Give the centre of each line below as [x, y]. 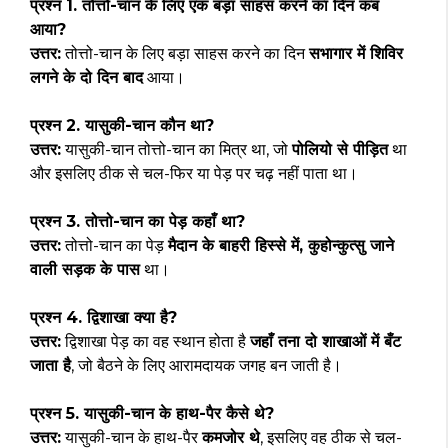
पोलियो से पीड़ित [340, 150]
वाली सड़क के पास [85, 270]
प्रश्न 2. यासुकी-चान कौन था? [122, 126]
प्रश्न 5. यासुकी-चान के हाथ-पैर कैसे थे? [152, 414]
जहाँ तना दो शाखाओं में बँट [325, 342]
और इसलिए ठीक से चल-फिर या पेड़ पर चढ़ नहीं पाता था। [194, 174]
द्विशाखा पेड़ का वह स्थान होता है [155, 342]
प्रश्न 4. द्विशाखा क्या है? [103, 318]
